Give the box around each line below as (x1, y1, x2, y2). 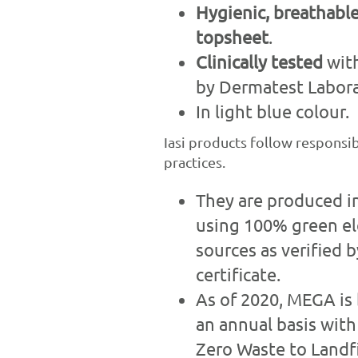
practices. (163, 153, 225, 170)
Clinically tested (195, 50, 327, 72)
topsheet (195, 26, 268, 47)
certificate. (195, 263, 280, 284)
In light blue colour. (195, 100, 349, 121)
